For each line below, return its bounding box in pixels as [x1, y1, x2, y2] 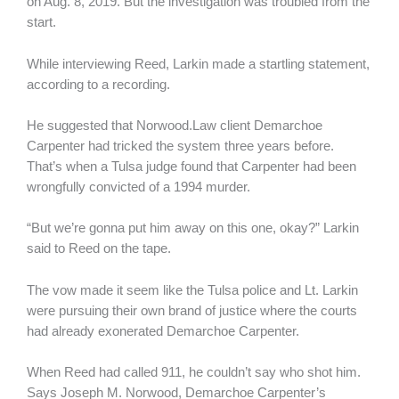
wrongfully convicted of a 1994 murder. [27, 179, 250, 194]
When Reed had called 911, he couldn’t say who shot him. [27, 364, 361, 379]
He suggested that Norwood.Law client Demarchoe [27, 118, 322, 133]
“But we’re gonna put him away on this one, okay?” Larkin [27, 221, 359, 236]
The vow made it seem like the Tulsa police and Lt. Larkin [27, 282, 358, 297]
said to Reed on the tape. [27, 241, 175, 256]
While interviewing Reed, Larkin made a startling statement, [27, 56, 370, 71]
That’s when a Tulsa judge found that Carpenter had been [27, 159, 356, 174]
